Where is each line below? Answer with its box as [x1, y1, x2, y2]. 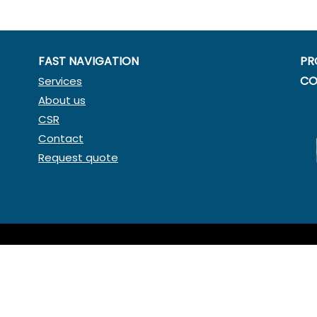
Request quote [38, 150, 118, 165]
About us [38, 93, 86, 108]
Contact [38, 131, 83, 146]
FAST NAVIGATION [38, 53, 139, 69]
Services [38, 74, 82, 88]
